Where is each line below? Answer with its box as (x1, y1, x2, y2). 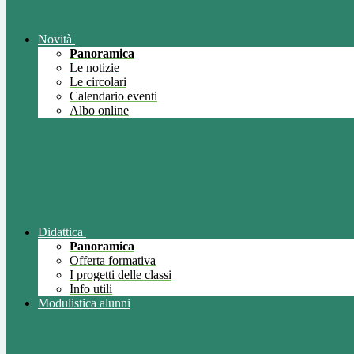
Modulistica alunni (38, 296, 130, 311)
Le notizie (70, 61, 119, 75)
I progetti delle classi (70, 268, 171, 282)
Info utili (70, 282, 112, 296)
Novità (38, 32, 72, 47)
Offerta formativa (70, 254, 156, 268)
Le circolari (70, 75, 126, 89)
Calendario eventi (70, 89, 157, 104)
